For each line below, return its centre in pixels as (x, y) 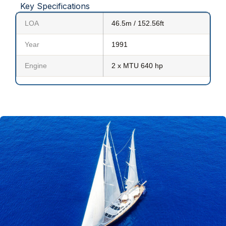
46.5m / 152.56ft (138, 23)
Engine (36, 66)
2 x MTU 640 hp (137, 66)
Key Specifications (55, 6)
